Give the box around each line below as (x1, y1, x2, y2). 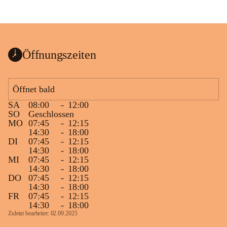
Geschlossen (28, 109, 74, 119)
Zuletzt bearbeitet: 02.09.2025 (8, 210, 78, 217)
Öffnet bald (13, 84, 55, 94)
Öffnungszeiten (22, 48, 96, 61)
